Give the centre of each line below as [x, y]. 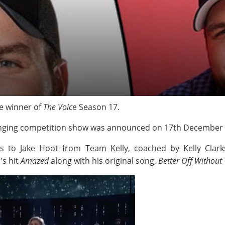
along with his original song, [104, 161]
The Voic [57, 107]
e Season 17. [97, 107]
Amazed [36, 161]
